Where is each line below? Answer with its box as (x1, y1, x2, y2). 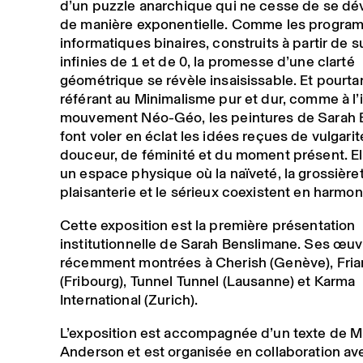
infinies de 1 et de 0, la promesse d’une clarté (59, 50, 355, 72)
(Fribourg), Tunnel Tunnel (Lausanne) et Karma (59, 270, 356, 292)
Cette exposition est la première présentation (59, 214, 356, 236)
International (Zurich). (59, 288, 199, 310)
